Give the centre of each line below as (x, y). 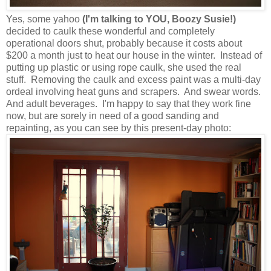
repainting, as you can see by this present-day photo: (119, 128)
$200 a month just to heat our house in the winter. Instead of (134, 55)
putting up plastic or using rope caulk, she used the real (124, 67)
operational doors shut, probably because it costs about (124, 43)
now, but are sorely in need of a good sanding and (113, 116)
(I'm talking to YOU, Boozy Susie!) (159, 19)
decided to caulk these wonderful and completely (110, 31)
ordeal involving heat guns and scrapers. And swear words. (135, 91)
